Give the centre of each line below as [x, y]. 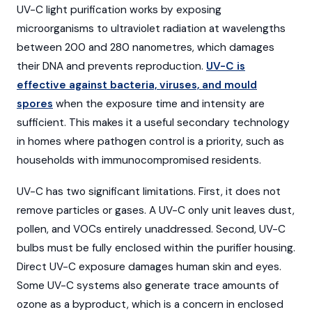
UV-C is [226, 67]
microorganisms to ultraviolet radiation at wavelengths [151, 29]
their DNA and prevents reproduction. [111, 67]
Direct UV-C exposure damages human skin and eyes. [149, 267]
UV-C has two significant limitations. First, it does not [149, 192]
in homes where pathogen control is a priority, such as [150, 142]
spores [35, 104]
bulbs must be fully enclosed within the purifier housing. [156, 248]
